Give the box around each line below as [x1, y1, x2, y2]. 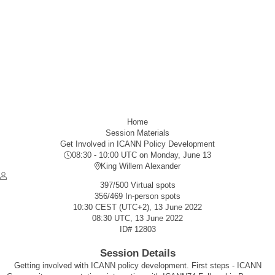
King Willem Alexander [100, 161, 180, 171]
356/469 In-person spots [95, 192, 180, 201]
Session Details [99, 247, 176, 259]
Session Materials [106, 128, 169, 137]
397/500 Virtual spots [99, 180, 176, 190]
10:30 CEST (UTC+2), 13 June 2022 [73, 203, 202, 212]
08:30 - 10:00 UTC [72, 150, 137, 160]
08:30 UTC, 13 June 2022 [92, 214, 183, 223]
